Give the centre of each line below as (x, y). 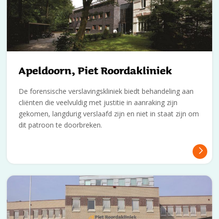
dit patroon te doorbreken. (60, 125)
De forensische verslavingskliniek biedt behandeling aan (106, 91)
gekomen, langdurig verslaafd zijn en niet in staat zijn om (109, 114)
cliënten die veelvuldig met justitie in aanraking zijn (98, 103)
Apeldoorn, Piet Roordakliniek (95, 71)
